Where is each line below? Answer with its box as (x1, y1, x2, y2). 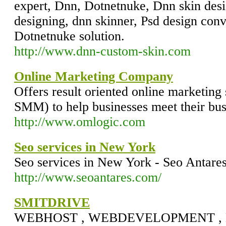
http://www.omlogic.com (14, 115, 145, 129)
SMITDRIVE (14, 195, 90, 210)
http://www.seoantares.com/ (14, 170, 161, 185)
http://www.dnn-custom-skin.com (14, 44, 191, 59)
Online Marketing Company (14, 69, 173, 84)
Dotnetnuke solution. (14, 29, 125, 43)
